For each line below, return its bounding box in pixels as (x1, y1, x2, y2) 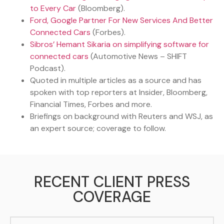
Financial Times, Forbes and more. (30, 99, 152, 110)
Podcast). (30, 63, 65, 74)
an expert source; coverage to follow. (30, 123, 166, 134)
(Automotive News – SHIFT (88, 51, 187, 62)
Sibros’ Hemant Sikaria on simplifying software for (30, 39, 209, 50)
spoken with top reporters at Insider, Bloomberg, (30, 87, 207, 98)
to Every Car (30, 3, 76, 14)
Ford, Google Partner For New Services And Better (30, 15, 213, 26)
